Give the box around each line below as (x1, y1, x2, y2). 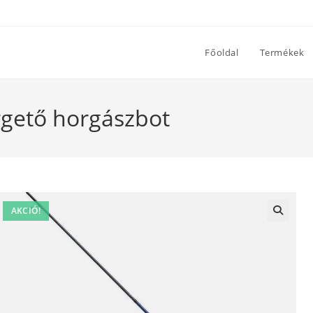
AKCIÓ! (10, 204, 41, 217)
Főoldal (205, 46, 239, 59)
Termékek (259, 46, 305, 59)
